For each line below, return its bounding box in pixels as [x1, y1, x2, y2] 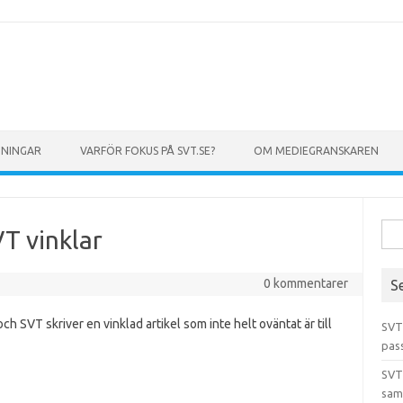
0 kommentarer [263, 276, 348, 291]
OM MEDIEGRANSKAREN [254, 145, 379, 157]
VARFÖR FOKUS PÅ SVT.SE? [80, 145, 215, 157]
